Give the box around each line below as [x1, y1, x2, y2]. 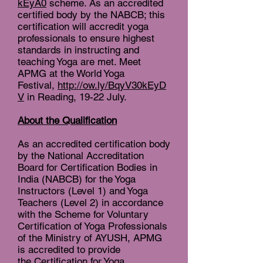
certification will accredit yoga [18, 21, 149, 33]
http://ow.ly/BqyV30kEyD [58, 79, 166, 92]
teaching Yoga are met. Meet [18, 56, 141, 68]
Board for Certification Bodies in [18, 161, 157, 174]
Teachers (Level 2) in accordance [18, 197, 163, 209]
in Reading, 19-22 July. [24, 91, 127, 103]
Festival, [18, 79, 58, 92]
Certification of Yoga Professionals [18, 220, 167, 232]
